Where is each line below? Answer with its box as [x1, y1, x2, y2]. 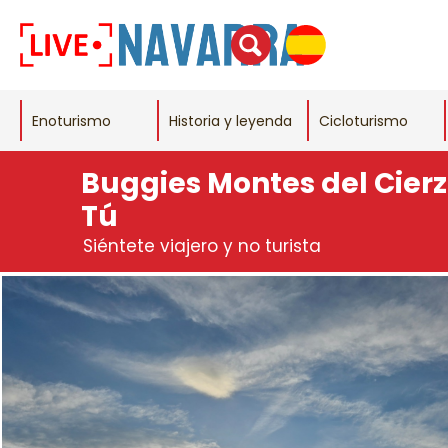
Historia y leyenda [169, 110, 292, 131]
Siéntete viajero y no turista [82, 234, 321, 258]
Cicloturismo [319, 110, 408, 131]
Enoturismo [32, 110, 111, 131]
